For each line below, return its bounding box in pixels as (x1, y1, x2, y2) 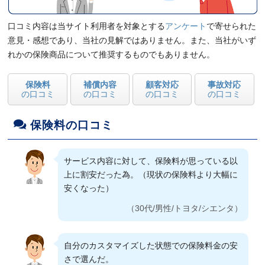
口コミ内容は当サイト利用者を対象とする (8, 21, 166, 31)
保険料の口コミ (30, 119, 114, 132)
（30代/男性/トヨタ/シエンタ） (126, 203, 243, 214)
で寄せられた (206, 21, 257, 31)
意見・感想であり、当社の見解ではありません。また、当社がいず (8, 35, 257, 46)
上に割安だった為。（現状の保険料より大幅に (64, 170, 238, 180)
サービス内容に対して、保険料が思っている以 (64, 157, 238, 166)
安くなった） (64, 184, 114, 193)
